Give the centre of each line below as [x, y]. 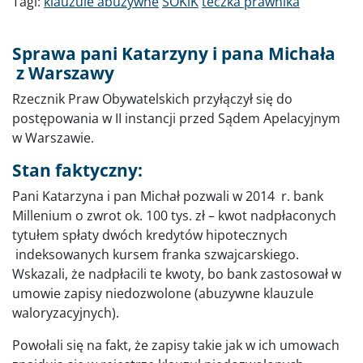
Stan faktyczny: [77, 170]
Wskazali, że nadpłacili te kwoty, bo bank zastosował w [177, 273]
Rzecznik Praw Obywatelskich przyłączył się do [152, 98]
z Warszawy [63, 73]
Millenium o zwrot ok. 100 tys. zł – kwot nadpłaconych [174, 215]
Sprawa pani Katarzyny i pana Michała [174, 53]
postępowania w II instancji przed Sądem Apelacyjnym [176, 118]
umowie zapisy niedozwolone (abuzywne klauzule [163, 293]
